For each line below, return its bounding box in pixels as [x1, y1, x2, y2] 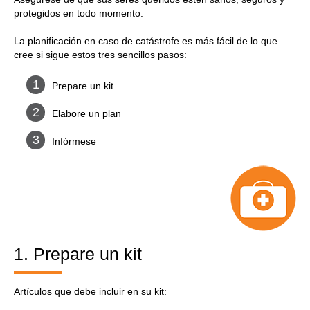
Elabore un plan [52, 108, 121, 119]
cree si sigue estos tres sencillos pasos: [14, 49, 187, 60]
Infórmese [52, 136, 96, 147]
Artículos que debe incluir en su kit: [14, 286, 167, 297]
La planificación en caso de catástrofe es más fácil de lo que [14, 35, 277, 46]
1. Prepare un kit [14, 244, 142, 264]
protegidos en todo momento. [14, 8, 143, 19]
